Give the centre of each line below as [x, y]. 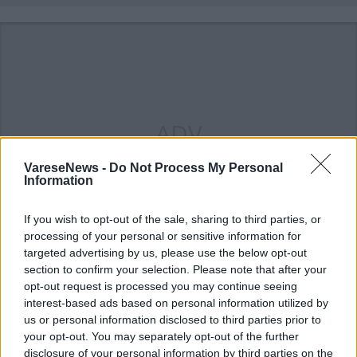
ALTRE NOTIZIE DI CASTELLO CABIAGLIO [123, 296]
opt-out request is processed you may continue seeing [161, 286]
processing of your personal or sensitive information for [163, 236]
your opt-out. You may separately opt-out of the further [161, 336]
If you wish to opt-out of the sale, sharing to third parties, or [173, 219]
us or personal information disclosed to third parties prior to [173, 320]
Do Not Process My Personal [196, 168]
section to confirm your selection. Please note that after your [175, 269]
